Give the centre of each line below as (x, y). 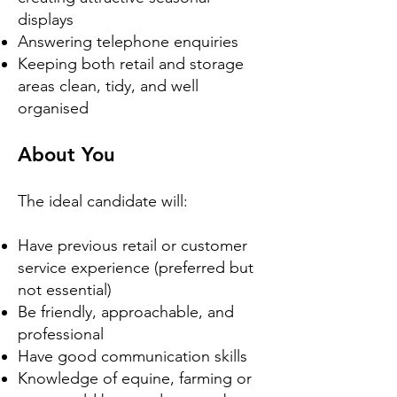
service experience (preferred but (136, 268)
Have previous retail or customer (132, 245)
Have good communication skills (132, 356)
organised (53, 108)
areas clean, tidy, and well (108, 86)
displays (46, 19)
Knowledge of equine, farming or (135, 378)
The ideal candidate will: (103, 201)
